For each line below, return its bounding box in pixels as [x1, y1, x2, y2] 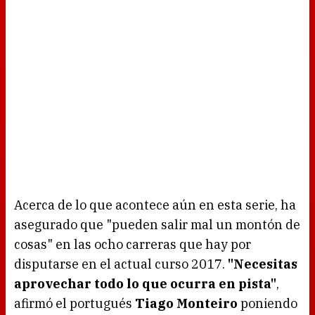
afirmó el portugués [14, 295, 135, 312]
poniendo [238, 295, 297, 312]
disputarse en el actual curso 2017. [14, 256, 228, 273]
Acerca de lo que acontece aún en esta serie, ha [14, 197, 296, 214]
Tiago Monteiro [135, 295, 238, 312]
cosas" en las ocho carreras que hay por [14, 236, 251, 253]
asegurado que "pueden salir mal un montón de [14, 217, 300, 233]
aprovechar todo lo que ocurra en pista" [14, 276, 276, 292]
